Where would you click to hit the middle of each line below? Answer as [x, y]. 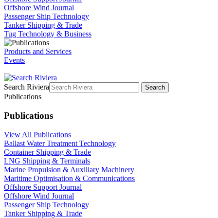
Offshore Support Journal [43, 187]
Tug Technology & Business [48, 34]
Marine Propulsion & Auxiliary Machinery [69, 169]
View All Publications [37, 134]
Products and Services [38, 52]
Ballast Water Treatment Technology [60, 143]
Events [14, 60]
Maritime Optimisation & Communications [69, 178]
